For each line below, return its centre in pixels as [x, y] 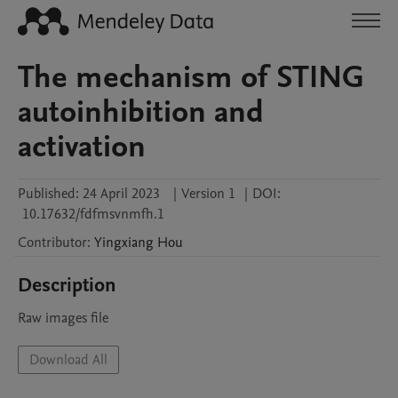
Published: [48, 194]
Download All [68, 360]
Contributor [52, 243]
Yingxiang [124, 243]
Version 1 [208, 194]
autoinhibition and [141, 112]
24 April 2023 [121, 194]
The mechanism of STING [191, 77]
